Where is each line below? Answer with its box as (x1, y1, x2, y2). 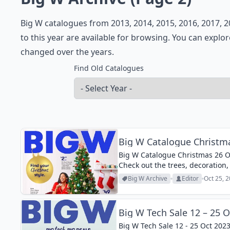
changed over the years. (21, 46, 114, 57)
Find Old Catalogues (74, 63, 144, 73)
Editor (181, 174, 199, 183)
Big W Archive (127, 174, 167, 183)
